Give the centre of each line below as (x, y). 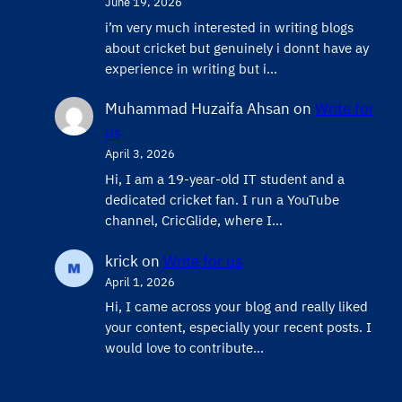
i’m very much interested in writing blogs (229, 27)
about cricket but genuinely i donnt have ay (236, 48)
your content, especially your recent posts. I (238, 327)
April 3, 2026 (140, 154)
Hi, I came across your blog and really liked (236, 306)
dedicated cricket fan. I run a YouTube (222, 199)
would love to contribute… (184, 347)
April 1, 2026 (140, 282)
